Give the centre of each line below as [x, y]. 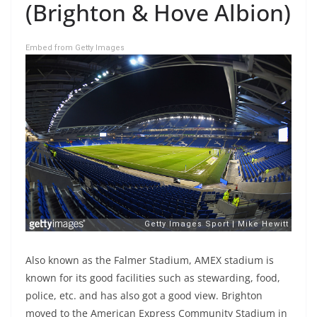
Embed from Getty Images [75, 47]
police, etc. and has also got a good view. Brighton [144, 295]
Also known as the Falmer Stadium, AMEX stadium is [150, 260]
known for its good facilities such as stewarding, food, [153, 277]
